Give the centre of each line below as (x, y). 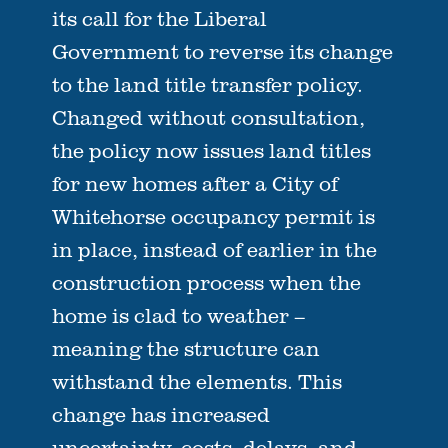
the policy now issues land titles (212, 150)
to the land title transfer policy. (208, 84)
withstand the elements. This (197, 381)
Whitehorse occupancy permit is (214, 216)
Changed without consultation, (209, 117)
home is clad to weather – (179, 315)
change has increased (161, 414)
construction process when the (207, 282)
